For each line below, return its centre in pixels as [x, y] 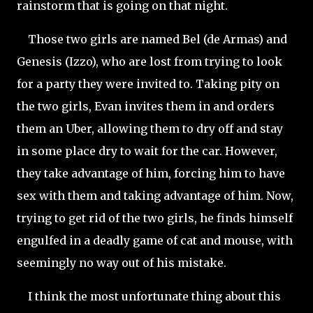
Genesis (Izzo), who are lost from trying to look [150, 61]
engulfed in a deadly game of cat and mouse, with [155, 240]
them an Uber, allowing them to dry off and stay [150, 129]
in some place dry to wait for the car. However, [147, 151]
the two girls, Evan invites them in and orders [146, 106]
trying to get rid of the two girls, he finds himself [155, 218]
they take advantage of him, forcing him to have [151, 173]
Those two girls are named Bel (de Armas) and [152, 39]
